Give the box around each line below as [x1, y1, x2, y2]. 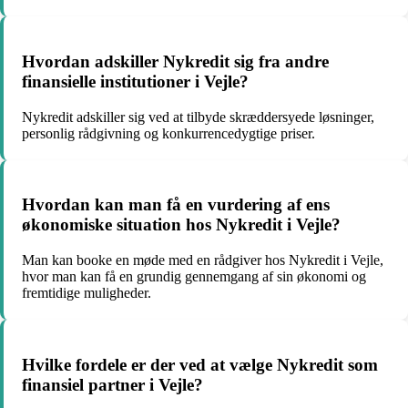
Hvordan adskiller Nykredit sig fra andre [22, 51, 329, 71]
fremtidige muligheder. [22, 285, 151, 301]
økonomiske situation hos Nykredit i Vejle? [22, 215, 341, 235]
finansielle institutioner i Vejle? [22, 71, 249, 91]
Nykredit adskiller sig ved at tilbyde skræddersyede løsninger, [22, 108, 374, 125]
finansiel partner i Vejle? [22, 374, 203, 394]
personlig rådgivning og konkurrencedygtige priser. [22, 125, 315, 141]
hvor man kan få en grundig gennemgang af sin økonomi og [22, 269, 366, 284]
